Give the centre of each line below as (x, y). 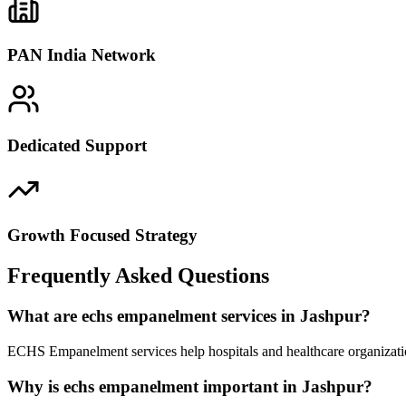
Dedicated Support (77, 145)
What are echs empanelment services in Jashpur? (189, 316)
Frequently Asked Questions (138, 276)
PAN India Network (82, 55)
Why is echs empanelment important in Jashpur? (190, 386)
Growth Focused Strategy (102, 236)
